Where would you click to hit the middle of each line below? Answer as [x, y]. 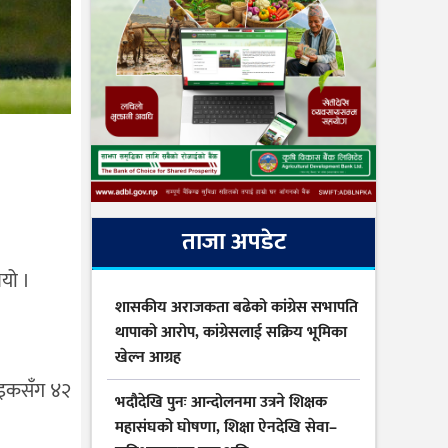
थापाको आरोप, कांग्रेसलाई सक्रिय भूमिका [231, 333]
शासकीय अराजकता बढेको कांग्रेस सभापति [236, 308]
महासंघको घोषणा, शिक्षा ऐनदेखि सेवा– [226, 428]
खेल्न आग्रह [148, 358]
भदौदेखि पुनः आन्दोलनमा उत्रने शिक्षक [221, 403]
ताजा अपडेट [233, 242]
